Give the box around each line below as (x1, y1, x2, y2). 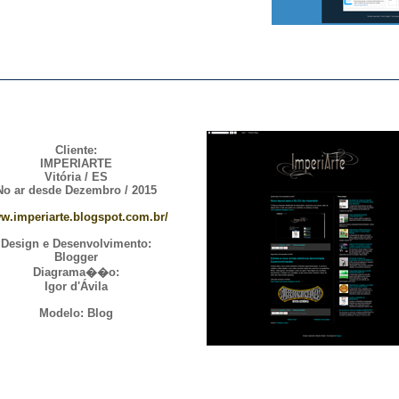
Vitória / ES (44, 170, 108, 183)
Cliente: (54, 143, 97, 157)
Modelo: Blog (38, 306, 113, 320)
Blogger (53, 250, 98, 264)
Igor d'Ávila (44, 280, 108, 293)
